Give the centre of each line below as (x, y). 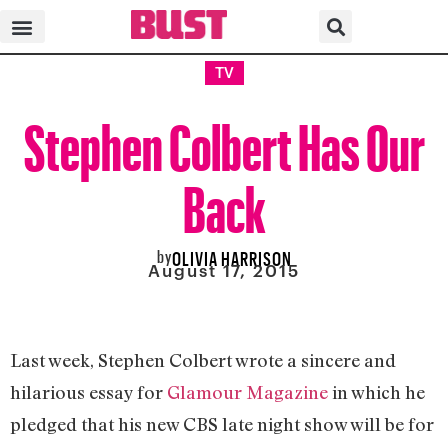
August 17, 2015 (224, 270)
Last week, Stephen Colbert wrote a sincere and (203, 359)
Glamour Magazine (247, 391)
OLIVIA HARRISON (231, 255)
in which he (376, 391)
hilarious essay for (88, 391)
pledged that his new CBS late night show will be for (222, 423)
